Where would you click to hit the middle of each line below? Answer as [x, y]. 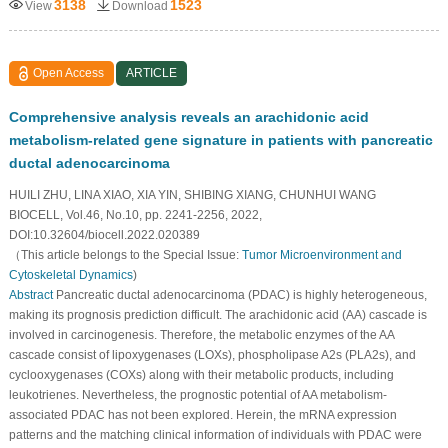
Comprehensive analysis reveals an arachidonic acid [188, 116]
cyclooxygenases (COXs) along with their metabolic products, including [201, 374]
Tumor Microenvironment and [321, 254]
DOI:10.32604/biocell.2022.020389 [104, 234]
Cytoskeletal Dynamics [70, 274]
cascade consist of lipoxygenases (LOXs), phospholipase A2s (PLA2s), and [212, 354]
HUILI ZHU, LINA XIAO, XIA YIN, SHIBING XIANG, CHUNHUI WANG [192, 194]
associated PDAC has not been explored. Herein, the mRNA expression [202, 414]
